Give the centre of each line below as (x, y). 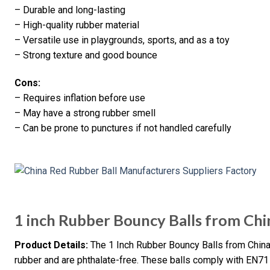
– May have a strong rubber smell (85, 113)
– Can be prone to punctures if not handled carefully (123, 128)
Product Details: (51, 245)
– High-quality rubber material (77, 25)
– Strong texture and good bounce (86, 55)
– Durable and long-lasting (70, 10)
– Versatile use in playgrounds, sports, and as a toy (122, 40)
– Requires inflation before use (80, 98)
